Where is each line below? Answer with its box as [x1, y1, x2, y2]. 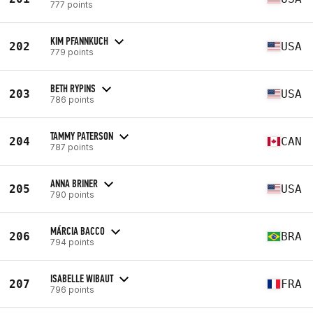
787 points [50, 141, 94, 152]
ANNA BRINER [50, 176, 98, 190]
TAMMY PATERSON [50, 129, 113, 143]
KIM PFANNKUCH [50, 34, 108, 48]
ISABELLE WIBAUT [50, 271, 113, 285]
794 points [50, 236, 94, 247]
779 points [50, 46, 94, 57]
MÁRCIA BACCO [50, 224, 105, 238]
